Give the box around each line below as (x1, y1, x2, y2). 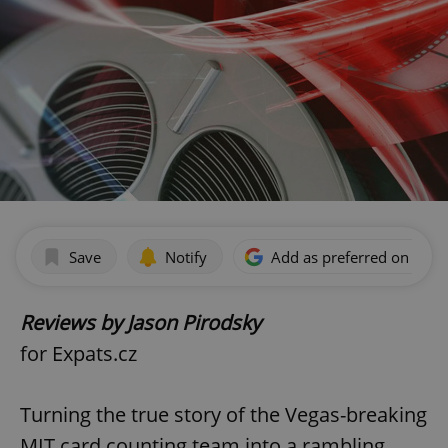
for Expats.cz (20, 340, 137, 368)
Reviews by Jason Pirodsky (20, 309, 261, 337)
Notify (165, 246, 207, 267)
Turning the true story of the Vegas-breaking (20, 401, 427, 429)
